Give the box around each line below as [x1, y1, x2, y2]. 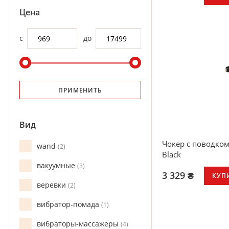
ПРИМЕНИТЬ [58, 85, 102, 95]
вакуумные [37, 161, 77, 170]
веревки [37, 180, 68, 190]
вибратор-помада [37, 199, 101, 209]
